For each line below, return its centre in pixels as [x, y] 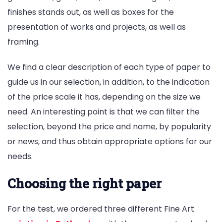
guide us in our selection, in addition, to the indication [109, 82]
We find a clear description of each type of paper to [109, 67]
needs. [20, 157]
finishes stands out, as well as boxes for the [91, 12]
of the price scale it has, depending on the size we [104, 97]
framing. [24, 42]
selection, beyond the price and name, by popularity [109, 127]
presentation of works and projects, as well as [97, 27]
